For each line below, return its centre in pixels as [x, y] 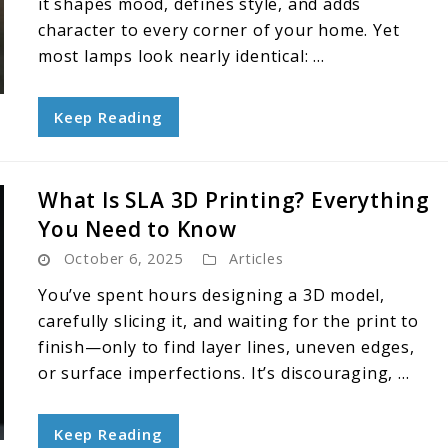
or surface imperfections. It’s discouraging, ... [224, 373]
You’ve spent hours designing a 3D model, [211, 295]
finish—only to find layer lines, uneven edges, [226, 347]
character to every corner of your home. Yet [219, 30]
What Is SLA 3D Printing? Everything [234, 200]
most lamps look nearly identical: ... [181, 56]
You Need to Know [137, 229]
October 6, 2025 [123, 258]
